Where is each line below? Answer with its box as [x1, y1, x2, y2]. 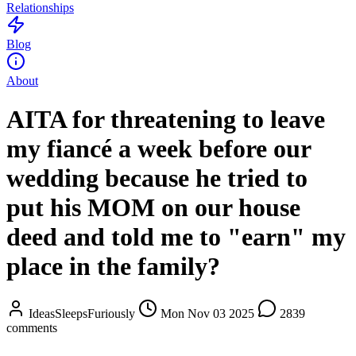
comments [6, 320, 57, 335]
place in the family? [6, 252, 220, 281]
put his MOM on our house [6, 193, 300, 222]
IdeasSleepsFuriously [29, 306, 135, 320]
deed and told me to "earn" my [6, 222, 346, 252]
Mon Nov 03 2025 [161, 306, 254, 320]
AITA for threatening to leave [6, 105, 325, 134]
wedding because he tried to [6, 164, 308, 193]
